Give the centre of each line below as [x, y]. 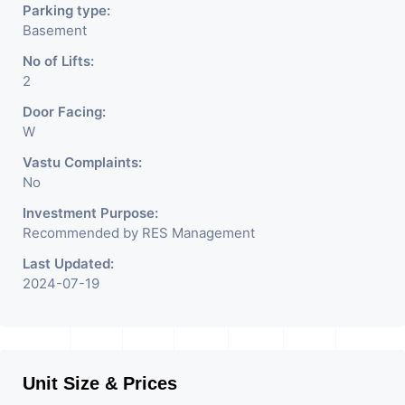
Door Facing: [64, 111]
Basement [55, 30]
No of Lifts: [58, 61]
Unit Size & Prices [100, 383]
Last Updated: [68, 263]
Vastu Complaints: [82, 162]
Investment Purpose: [90, 212]
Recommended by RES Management [139, 232]
